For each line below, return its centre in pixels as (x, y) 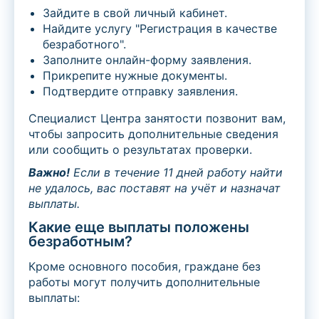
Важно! (49, 173)
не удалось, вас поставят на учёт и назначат (155, 188)
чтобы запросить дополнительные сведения (153, 134)
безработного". (84, 45)
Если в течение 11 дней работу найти (176, 173)
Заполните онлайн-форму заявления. (147, 60)
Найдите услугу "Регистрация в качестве (160, 29)
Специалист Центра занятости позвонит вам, (157, 119)
